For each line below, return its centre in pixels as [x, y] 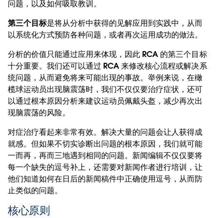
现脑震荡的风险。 [39, 112]
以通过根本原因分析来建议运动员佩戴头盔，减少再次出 [105, 101]
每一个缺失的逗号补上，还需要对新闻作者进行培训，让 [105, 167]
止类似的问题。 [35, 190]
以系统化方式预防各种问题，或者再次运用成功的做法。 [105, 35]
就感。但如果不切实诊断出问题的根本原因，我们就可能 [105, 144]
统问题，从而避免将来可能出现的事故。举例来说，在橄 [105, 77]
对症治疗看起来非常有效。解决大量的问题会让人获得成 [105, 132]
